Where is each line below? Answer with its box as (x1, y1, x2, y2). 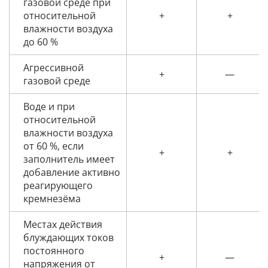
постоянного (23, 244, 84, 258)
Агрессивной (23, 61, 84, 75)
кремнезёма (23, 192, 81, 206)
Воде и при (23, 100, 75, 114)
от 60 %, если (23, 139, 84, 153)
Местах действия (23, 218, 102, 232)
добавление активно (23, 166, 120, 179)
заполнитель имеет (23, 153, 115, 166)
